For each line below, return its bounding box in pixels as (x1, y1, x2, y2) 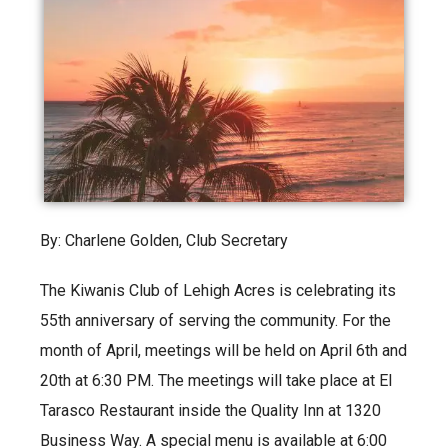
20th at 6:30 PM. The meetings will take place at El (40, 371, 392, 391)
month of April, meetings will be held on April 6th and (40, 341, 407, 361)
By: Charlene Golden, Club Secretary (40, 231, 288, 251)
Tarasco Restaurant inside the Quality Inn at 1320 (40, 401, 381, 421)
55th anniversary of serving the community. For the (40, 311, 391, 331)
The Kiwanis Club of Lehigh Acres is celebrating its (40, 281, 396, 301)
